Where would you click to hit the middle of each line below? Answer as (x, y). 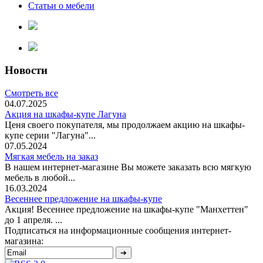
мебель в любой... (40, 178)
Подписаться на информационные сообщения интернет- (118, 231)
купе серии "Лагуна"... (50, 136)
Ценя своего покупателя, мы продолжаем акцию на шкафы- (125, 125)
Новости (26, 70)
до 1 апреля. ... (33, 220)
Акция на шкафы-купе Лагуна (65, 114)
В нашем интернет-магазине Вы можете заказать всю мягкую (128, 167)
